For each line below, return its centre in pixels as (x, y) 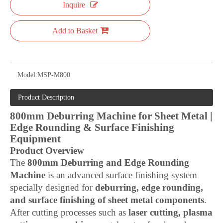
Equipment (35, 139)
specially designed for (53, 187)
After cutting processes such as (69, 212)
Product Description (46, 97)
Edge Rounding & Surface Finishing (92, 127)
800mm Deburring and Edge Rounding (108, 163)
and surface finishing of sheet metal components (107, 200)
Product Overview (47, 151)
